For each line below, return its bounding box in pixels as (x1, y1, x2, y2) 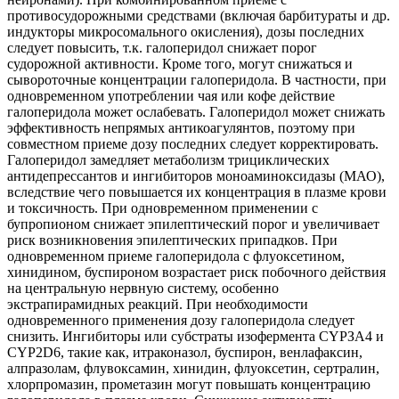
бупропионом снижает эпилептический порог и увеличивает (7, 216, 379, 232)
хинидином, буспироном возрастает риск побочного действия (7, 264, 386, 280)
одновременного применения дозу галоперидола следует (7, 312, 354, 328)
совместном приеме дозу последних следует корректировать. (7, 135, 379, 151)
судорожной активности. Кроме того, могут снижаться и (7, 55, 353, 71)
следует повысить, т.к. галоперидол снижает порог (7, 39, 317, 55)
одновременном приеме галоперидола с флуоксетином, (7, 248, 345, 264)
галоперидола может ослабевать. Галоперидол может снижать (7, 103, 385, 119)
